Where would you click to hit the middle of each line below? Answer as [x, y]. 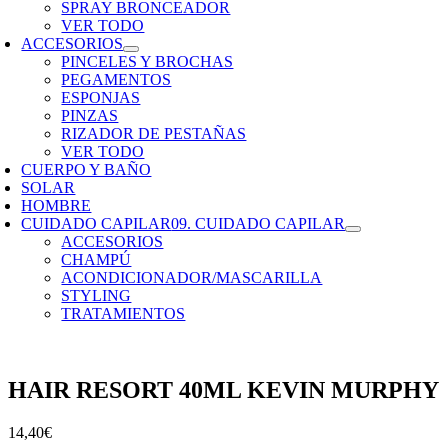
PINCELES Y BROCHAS [147, 61]
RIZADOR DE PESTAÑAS [154, 133]
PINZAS [90, 115]
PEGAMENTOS [116, 79]
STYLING [96, 295]
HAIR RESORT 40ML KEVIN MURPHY [223, 389]
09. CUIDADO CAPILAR [258, 223]
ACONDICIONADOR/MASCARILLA [192, 277]
